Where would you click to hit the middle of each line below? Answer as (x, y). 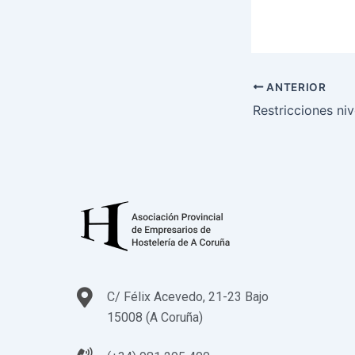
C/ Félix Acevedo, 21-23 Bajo (187, 296)
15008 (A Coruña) (155, 317)
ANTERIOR (295, 87)
